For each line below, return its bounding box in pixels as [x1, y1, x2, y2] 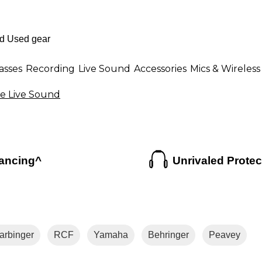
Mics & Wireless [190, 63, 260, 74]
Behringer [147, 230, 189, 240]
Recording [26, 63, 75, 74]
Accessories [134, 63, 187, 74]
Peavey [208, 230, 240, 240]
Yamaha [93, 230, 128, 240]
